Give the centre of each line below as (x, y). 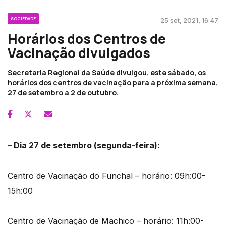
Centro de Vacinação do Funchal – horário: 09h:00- (106, 176)
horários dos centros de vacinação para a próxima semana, (113, 83)
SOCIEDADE (23, 19)
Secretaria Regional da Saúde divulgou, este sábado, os (107, 73)
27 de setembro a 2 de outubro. (63, 93)
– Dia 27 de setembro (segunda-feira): (84, 146)
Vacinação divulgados (79, 53)
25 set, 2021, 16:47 (189, 20)
